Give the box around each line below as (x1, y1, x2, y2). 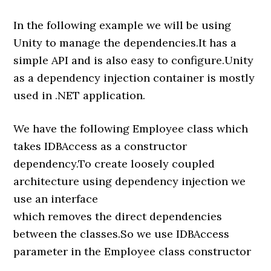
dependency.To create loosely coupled (13, 157, 215, 171)
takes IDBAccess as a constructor (13, 139, 188, 153)
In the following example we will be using (13, 18, 232, 32)
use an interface (13, 192, 99, 206)
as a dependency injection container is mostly (13, 71, 255, 85)
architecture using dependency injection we (13, 174, 246, 188)
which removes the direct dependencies (13, 209, 223, 223)
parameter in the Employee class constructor (13, 244, 252, 258)
